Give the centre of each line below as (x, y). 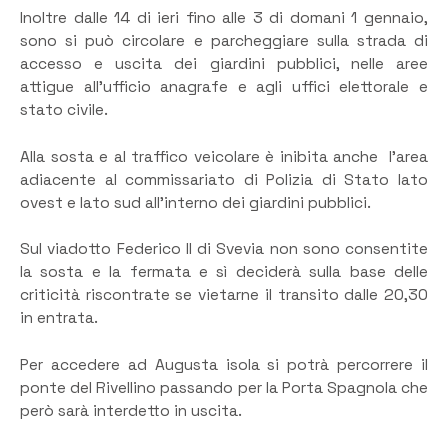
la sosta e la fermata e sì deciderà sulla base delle (224, 272)
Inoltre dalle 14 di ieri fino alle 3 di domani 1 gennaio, (224, 18)
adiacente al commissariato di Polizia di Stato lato (224, 179)
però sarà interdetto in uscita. (131, 410)
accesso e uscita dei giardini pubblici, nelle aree (224, 64)
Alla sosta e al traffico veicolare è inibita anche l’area (224, 156)
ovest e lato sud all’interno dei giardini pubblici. (195, 202)
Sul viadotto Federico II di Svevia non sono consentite (224, 249)
